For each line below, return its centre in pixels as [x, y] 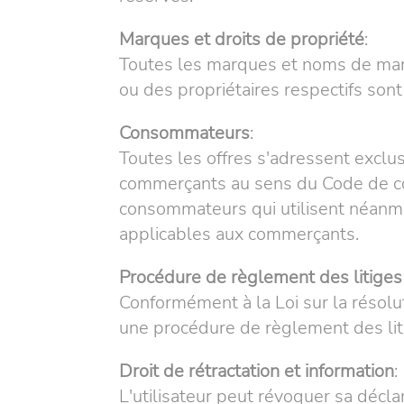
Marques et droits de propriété [242, 39]
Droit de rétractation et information [257, 371]
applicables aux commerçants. [239, 234]
